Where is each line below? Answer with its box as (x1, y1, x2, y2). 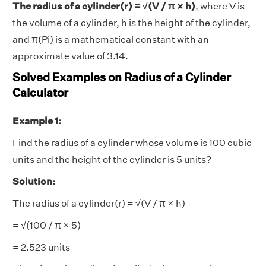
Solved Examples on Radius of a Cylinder (12, 69, 231, 84)
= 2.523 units (12, 241, 70, 253)
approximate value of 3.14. (12, 50, 128, 62)
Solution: (12, 175, 55, 187)
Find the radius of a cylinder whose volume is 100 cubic (12, 137, 252, 148)
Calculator (12, 85, 68, 99)
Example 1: (12, 115, 61, 126)
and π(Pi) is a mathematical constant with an (12, 33, 209, 45)
